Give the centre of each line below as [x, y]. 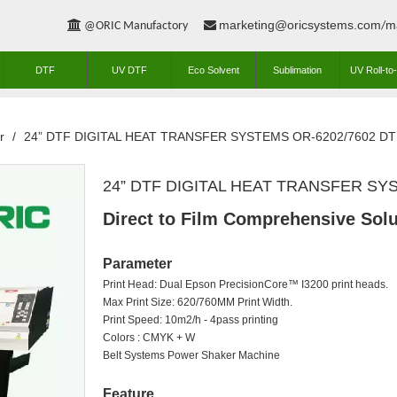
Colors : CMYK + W [149, 338]
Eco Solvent [213, 70]
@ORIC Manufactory [142, 26]
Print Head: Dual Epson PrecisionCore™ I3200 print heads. [245, 284]
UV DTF [129, 70]
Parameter [137, 264]
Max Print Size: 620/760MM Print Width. [198, 302]
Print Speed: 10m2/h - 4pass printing [191, 320]
